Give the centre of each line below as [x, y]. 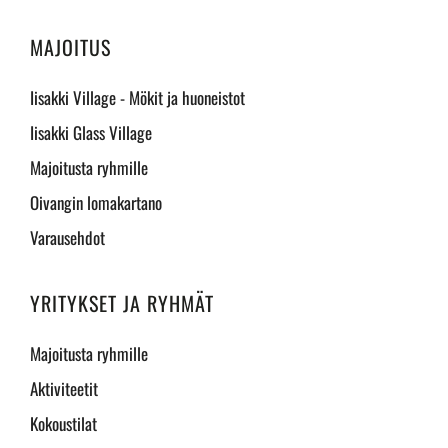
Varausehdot [67, 237]
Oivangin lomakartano [96, 202]
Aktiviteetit [64, 388]
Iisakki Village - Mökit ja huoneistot [137, 97]
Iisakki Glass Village [91, 132]
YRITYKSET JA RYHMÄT [122, 303]
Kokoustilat [63, 423]
